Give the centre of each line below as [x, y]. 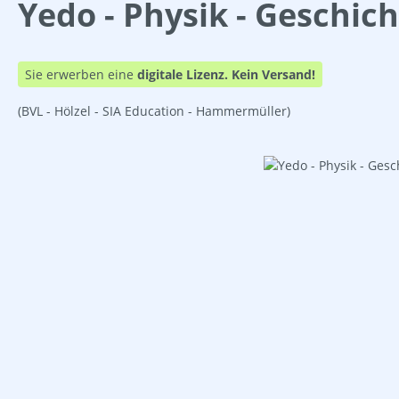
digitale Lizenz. [183, 74]
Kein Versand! [273, 74]
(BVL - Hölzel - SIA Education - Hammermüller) [154, 110]
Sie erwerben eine [81, 74]
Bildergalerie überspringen [98, 164]
